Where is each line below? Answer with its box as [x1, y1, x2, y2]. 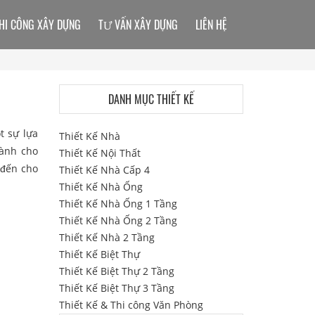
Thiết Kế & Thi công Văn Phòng [58, 298, 203, 311]
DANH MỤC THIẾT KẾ [108, 91, 194, 108]
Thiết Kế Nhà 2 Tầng [58, 231, 155, 244]
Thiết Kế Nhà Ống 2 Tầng [58, 214, 177, 227]
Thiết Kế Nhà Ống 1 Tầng [58, 197, 177, 210]
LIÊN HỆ [195, 16, 227, 33]
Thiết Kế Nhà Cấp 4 [58, 163, 150, 176]
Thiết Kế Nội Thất [58, 146, 141, 160]
